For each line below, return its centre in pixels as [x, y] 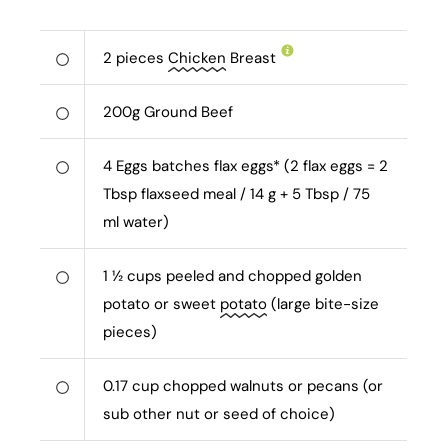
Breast [251, 58]
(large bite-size [323, 304]
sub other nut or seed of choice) [219, 414]
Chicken [197, 58]
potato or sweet [162, 304]
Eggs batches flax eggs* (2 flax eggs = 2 [252, 166]
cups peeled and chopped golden [245, 276]
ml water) [136, 222]
